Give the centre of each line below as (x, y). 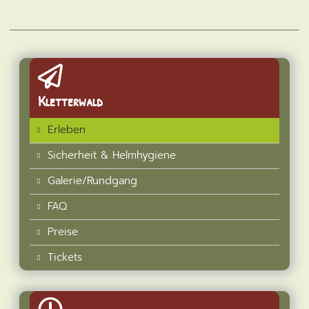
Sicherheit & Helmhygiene (112, 155)
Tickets (65, 257)
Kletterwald (71, 101)
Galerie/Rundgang (93, 180)
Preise (63, 231)
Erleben (67, 129)
